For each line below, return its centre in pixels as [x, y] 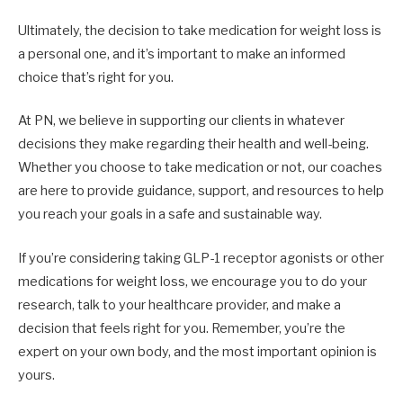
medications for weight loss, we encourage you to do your [193, 281]
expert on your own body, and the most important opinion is [197, 351]
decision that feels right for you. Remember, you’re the [182, 328]
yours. [36, 375]
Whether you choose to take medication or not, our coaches [200, 168]
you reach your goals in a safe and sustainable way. [170, 215]
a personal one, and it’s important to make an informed [182, 54]
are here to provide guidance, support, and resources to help [201, 191]
